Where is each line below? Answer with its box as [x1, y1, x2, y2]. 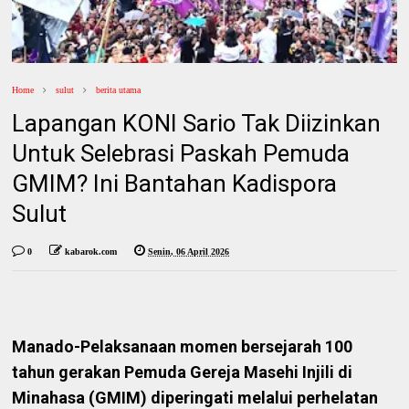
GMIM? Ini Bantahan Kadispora [12, 170, 338, 198]
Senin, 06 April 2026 [148, 246, 230, 257]
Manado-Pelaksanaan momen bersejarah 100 [12, 337, 353, 357]
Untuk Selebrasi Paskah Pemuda [12, 140, 351, 168]
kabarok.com [65, 246, 118, 257]
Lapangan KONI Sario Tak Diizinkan [12, 110, 382, 138]
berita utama [96, 85, 142, 96]
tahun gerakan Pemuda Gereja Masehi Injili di [12, 362, 353, 383]
